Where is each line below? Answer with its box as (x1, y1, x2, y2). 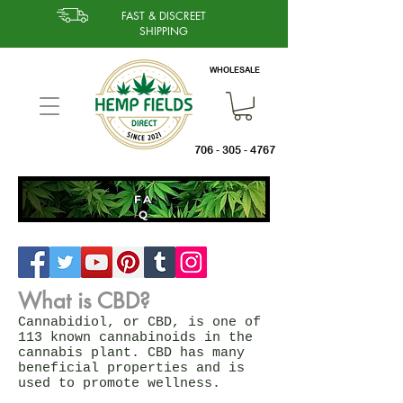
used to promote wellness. (18, 375, 220, 391)
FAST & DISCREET (121, 8, 206, 23)
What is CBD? (18, 286, 150, 315)
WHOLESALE (210, 65, 260, 75)
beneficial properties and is (18, 360, 245, 376)
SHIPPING (139, 23, 188, 39)
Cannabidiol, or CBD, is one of (18, 314, 261, 330)
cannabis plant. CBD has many (18, 345, 245, 361)
